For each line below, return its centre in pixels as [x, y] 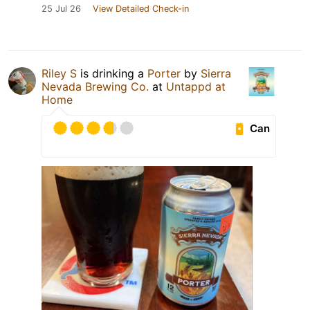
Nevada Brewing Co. [95, 87]
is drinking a [112, 74]
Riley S [59, 74]
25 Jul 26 [61, 9]
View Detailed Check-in [141, 9]
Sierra [216, 74]
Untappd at [196, 87]
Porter [164, 74]
